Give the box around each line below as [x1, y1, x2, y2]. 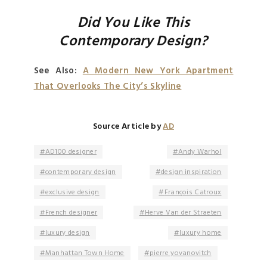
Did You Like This [77, 12, 190, 35]
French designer [45, 207, 98, 219]
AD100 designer [45, 146, 97, 159]
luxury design [45, 227, 90, 240]
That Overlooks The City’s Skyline [33, 79, 182, 94]
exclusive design [45, 187, 100, 199]
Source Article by [92, 120, 163, 134]
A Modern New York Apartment [82, 64, 234, 79]
